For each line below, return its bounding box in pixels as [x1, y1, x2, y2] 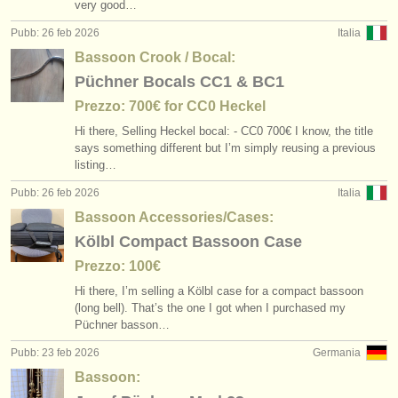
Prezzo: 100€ [75, 259, 161, 274]
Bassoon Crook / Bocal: [75, 50, 235, 65]
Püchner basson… [75, 318, 170, 331]
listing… [75, 158, 116, 171]
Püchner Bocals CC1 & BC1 [75, 73, 284, 91]
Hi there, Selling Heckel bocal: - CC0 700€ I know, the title [75, 124, 373, 138]
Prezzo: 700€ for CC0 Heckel [75, 99, 266, 114]
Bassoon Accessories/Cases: [75, 210, 274, 225]
